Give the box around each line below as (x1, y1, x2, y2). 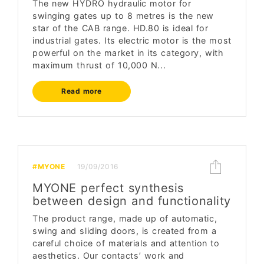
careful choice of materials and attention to (32, 238, 220, 248)
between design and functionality (32, 194, 232, 208)
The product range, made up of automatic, (32, 213, 217, 223)
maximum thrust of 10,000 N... (32, 60, 166, 70)
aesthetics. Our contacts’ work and (32, 250, 185, 260)
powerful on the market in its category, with (32, 48, 224, 58)
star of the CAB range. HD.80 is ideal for (32, 23, 209, 33)
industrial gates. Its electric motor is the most (32, 35, 232, 45)
